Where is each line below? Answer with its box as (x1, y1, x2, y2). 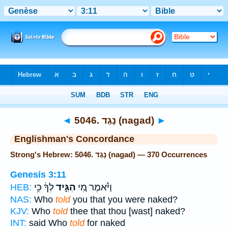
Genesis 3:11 (10, 169, 66, 180)
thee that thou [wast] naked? (68, 206, 185, 216)
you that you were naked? (70, 194, 178, 205)
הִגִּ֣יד (54, 181, 76, 193)
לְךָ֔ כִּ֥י (34, 181, 54, 193)
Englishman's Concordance (14, 134, 134, 144)
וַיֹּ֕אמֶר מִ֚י (76, 181, 112, 193)
